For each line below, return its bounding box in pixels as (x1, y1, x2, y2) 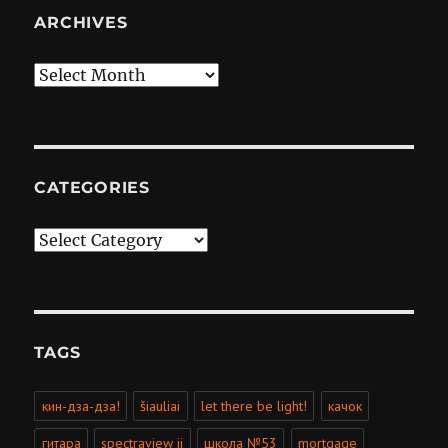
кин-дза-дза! (41, 397, 120, 416)
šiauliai (140, 397, 181, 416)
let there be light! (201, 397, 308, 416)
